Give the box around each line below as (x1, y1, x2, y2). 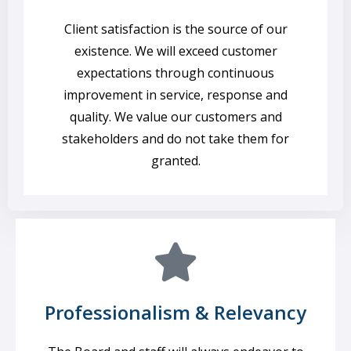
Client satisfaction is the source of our (63, 20, 288, 38)
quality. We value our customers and (69, 108, 282, 125)
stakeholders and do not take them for (62, 130, 289, 147)
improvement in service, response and (63, 86, 288, 103)
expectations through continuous (77, 64, 274, 81)
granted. (150, 152, 201, 169)
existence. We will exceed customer (74, 42, 277, 60)
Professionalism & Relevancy (45, 299, 306, 325)
